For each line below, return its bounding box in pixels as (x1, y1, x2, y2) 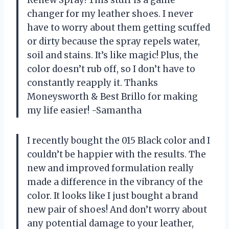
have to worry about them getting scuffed (27, 22, 210, 34)
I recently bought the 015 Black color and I (27, 135, 210, 147)
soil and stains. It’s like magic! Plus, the (27, 50, 198, 61)
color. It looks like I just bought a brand (27, 190, 198, 202)
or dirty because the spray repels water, (27, 36, 200, 48)
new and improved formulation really (27, 163, 194, 174)
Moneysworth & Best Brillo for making (27, 91, 198, 103)
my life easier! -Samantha (27, 105, 142, 117)
